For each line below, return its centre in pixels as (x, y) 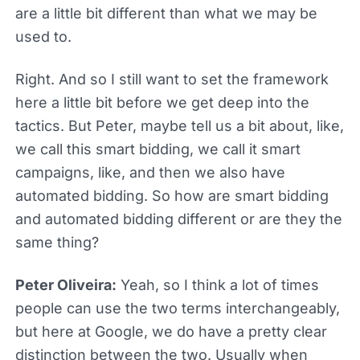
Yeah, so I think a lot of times (217, 284)
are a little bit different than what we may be (166, 13)
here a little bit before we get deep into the (162, 102)
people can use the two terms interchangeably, (177, 308)
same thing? (57, 242)
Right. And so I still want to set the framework (172, 79)
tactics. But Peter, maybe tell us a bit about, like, (179, 125)
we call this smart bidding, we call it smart (157, 149)
